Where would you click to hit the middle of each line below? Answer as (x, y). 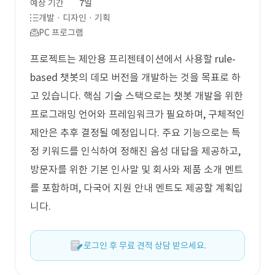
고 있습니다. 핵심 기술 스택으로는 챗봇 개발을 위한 (137, 96)
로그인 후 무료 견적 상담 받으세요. (145, 246)
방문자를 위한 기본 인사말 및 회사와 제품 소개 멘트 (137, 169)
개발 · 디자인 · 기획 (75, 18)
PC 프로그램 (61, 33)
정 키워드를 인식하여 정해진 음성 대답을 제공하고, (135, 151)
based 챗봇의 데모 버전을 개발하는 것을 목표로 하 (135, 77)
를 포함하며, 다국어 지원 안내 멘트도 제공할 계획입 (137, 188)
